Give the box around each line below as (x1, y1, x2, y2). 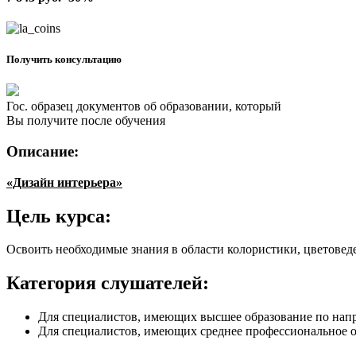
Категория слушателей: (6, 273, 209, 294)
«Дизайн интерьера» (6, 175, 122, 189)
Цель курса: (6, 205, 111, 226)
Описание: (6, 142, 79, 160)
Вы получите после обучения (6, 114, 165, 128)
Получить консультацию (6, 53, 122, 66)
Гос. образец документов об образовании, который (6, 99, 281, 114)
